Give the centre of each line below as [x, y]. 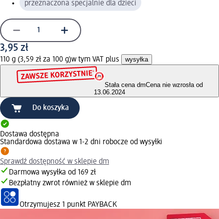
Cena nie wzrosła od [174, 85]
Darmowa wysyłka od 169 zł [52, 173]
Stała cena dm [125, 85]
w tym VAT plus [96, 59]
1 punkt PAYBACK [89, 205]
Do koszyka [51, 108]
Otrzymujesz [41, 205]
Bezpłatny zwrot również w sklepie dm [70, 184]
